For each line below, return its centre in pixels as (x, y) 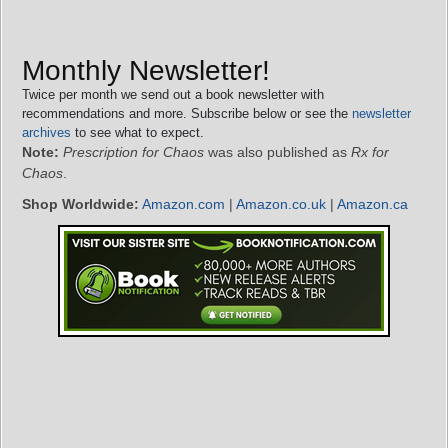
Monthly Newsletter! (146, 70)
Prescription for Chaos (133, 151)
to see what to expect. (137, 132)
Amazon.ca (372, 203)
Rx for (370, 151)
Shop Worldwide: (80, 203)
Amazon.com (183, 203)
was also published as (277, 151)
